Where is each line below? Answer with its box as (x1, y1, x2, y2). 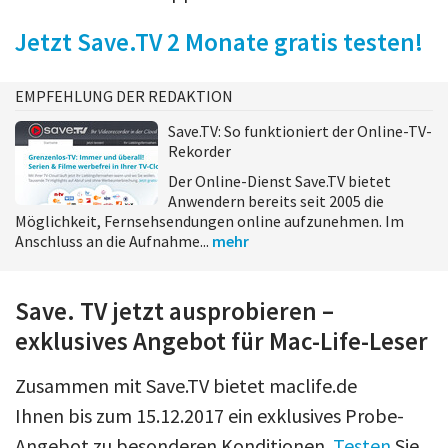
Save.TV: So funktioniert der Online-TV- (168, 120, 432, 141)
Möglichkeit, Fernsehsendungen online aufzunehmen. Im (15, 210, 404, 231)
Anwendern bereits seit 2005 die (168, 190, 384, 211)
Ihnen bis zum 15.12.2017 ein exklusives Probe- (15, 402, 404, 428)
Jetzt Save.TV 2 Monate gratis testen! (15, 25, 423, 58)
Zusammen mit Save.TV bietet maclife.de (15, 372, 357, 398)
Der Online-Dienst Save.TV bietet (168, 170, 391, 191)
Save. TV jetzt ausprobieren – (15, 294, 334, 327)
